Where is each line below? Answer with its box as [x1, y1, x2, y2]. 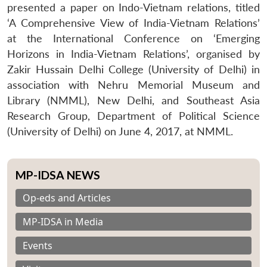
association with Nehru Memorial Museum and [7, 78, 260, 91]
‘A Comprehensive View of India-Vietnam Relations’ [7, 16, 260, 29]
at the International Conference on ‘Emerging [7, 32, 260, 45]
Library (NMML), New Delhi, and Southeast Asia [7, 94, 260, 107]
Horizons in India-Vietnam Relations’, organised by [7, 47, 260, 60]
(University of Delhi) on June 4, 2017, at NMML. [7, 125, 233, 138]
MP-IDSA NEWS [15, 167, 100, 182]
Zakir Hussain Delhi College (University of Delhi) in [7, 63, 260, 76]
